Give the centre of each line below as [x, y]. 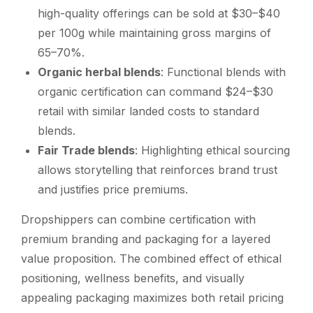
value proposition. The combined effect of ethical [151, 258]
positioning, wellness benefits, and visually [133, 278]
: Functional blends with [223, 72]
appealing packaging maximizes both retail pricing [152, 297]
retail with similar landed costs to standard [148, 111]
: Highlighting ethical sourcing [212, 150]
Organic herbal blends [99, 72]
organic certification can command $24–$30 [155, 91]
